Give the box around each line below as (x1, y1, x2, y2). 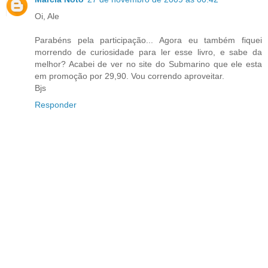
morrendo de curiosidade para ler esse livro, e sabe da (35, 47, 262, 57)
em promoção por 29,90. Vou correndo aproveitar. (35, 71, 224, 81)
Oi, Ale (35, 11, 59, 21)
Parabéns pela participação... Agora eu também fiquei (35, 35, 262, 45)
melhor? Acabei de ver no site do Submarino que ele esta (35, 59, 262, 69)
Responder (35, 99, 77, 109)
